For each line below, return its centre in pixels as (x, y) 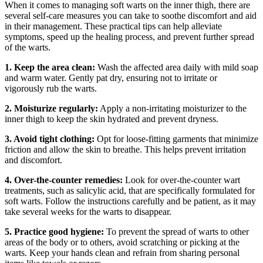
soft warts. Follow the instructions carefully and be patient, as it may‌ (130, 201)
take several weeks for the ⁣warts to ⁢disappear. (88, 211)
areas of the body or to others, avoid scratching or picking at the (122, 242)
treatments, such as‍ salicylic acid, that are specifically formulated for (130, 190)
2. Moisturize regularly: (51, 108)
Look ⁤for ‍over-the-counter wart (181, 180)
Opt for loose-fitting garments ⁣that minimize (176, 139)
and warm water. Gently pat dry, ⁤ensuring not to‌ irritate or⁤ (111, 77)
